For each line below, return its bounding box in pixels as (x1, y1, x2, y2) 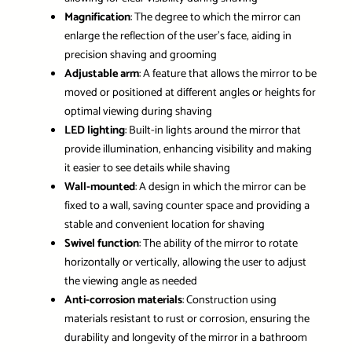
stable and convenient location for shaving (64, 214, 265, 234)
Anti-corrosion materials (64, 290, 182, 310)
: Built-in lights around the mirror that (124, 120, 301, 140)
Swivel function (64, 233, 139, 253)
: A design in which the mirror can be (134, 177, 306, 196)
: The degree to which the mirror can (130, 7, 301, 27)
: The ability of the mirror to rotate (138, 233, 298, 253)
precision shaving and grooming (64, 45, 217, 64)
